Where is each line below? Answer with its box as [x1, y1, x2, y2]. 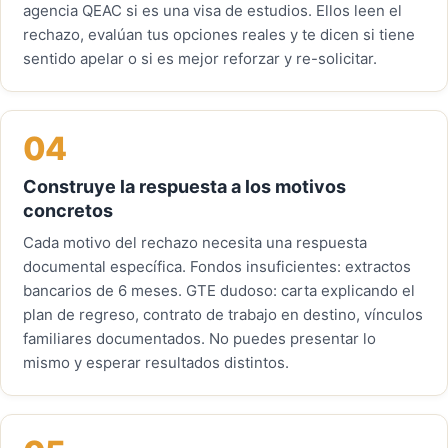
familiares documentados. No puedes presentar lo [23, 329, 376, 348]
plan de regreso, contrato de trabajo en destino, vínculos [23, 305, 423, 324]
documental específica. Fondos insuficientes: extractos [23, 257, 411, 276]
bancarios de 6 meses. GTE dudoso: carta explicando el [23, 281, 415, 300]
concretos [23, 200, 113, 221]
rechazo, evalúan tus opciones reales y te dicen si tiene [23, 25, 415, 44]
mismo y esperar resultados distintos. [23, 353, 289, 372]
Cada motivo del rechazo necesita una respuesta [23, 233, 367, 252]
